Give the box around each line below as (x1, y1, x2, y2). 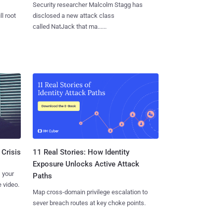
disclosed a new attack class (32, 11, 114, 19)
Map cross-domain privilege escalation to (32, 188, 148, 196)
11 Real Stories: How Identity (32, 148, 129, 157)
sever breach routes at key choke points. (32, 199, 146, 207)
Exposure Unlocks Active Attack (32, 160, 139, 169)
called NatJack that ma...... (32, 22, 107, 30)
